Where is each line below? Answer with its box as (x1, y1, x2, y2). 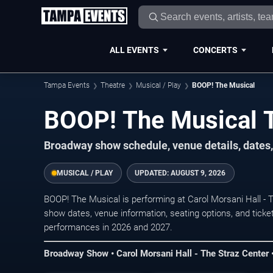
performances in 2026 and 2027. (44, 222, 172, 233)
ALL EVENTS (109, 44, 159, 55)
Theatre (101, 81, 125, 90)
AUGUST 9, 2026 (171, 169, 225, 177)
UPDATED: (135, 169, 171, 177)
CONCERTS (193, 44, 238, 55)
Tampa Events (44, 81, 90, 90)
